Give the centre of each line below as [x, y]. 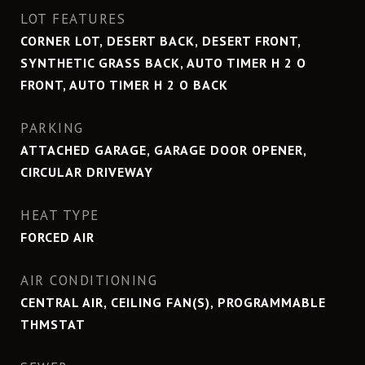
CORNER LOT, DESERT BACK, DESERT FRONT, [161, 41]
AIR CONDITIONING [89, 280]
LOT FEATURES [73, 19]
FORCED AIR [57, 237]
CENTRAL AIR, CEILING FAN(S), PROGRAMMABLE [173, 302]
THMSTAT [53, 324]
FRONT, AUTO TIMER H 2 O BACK [124, 85]
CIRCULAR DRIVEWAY [87, 172]
